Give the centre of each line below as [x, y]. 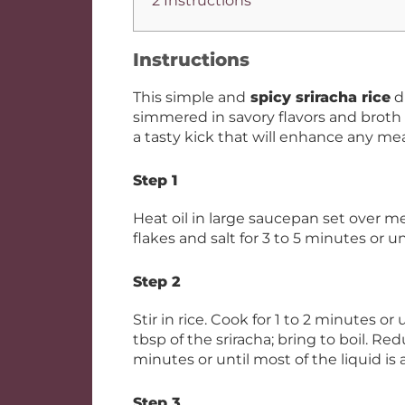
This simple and [189, 97]
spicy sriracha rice [318, 97]
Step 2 [157, 282]
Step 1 [155, 180]
